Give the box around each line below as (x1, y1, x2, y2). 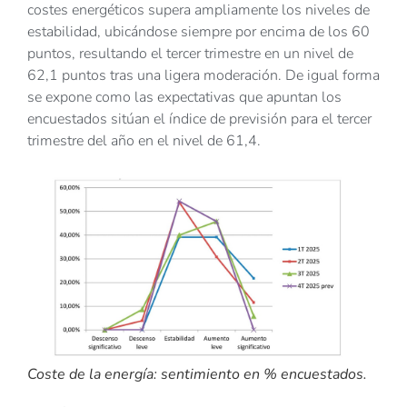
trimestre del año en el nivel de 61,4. (27, 131, 261, 152)
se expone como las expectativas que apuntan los (27, 87, 342, 108)
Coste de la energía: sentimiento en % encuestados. (27, 364, 367, 385)
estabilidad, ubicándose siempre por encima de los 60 (27, 22, 370, 43)
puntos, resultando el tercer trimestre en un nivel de (27, 44, 353, 65)
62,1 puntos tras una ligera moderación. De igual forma (27, 65, 380, 86)
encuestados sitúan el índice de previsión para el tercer (27, 109, 372, 130)
